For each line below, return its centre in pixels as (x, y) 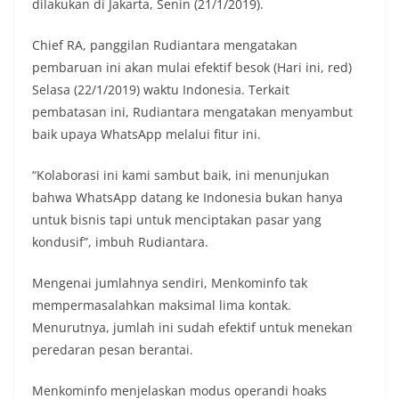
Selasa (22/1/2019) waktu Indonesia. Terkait (161, 90)
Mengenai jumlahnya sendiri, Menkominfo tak (170, 283)
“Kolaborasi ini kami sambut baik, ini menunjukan (181, 175)
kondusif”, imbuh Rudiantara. (120, 242)
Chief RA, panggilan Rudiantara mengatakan (165, 45)
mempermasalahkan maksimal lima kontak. (162, 305)
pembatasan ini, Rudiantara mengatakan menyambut (192, 112)
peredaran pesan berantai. (113, 350)
